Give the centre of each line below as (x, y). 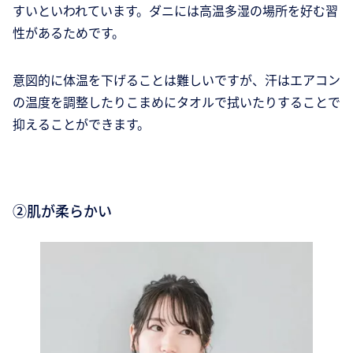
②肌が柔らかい (62, 211)
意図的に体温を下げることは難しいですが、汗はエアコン (176, 80)
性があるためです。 (69, 33)
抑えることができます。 (81, 124)
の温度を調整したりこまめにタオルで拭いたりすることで (176, 102)
